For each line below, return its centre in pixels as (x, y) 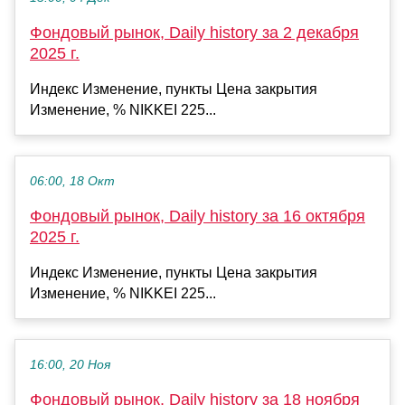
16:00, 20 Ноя (70, 364)
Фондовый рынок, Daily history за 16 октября (198, 216)
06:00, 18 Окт (72, 181)
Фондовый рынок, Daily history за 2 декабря (194, 32)
